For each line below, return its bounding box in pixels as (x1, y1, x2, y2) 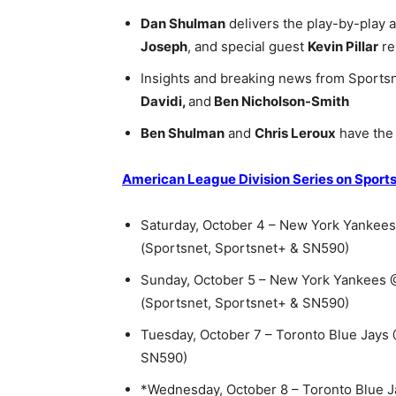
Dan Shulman (141, 15, 225, 32)
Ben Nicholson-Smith (211, 93, 349, 110)
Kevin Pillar (308, 38, 378, 55)
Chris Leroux (255, 125, 336, 141)
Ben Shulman (141, 125, 225, 141)
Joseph (141, 38, 187, 55)
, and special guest (187, 38, 308, 55)
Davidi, (141, 93, 188, 110)
